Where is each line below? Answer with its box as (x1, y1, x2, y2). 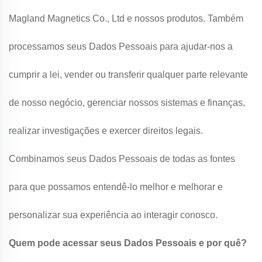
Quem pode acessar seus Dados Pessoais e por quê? (9, 238, 247, 248)
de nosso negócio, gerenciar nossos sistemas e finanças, (9, 98, 245, 108)
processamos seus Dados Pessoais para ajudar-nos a (9, 42, 233, 51)
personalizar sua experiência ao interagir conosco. (9, 210, 218, 220)
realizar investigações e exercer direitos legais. (9, 126, 203, 136)
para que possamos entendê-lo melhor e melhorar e (9, 182, 223, 192)
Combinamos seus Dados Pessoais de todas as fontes (9, 154, 235, 164)
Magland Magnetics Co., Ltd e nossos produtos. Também (9, 13, 243, 23)
